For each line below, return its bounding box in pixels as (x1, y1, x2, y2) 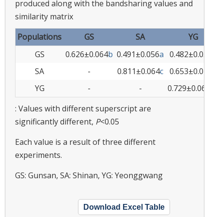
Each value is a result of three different (15, 136, 155, 147)
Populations (17, 31, 62, 42)
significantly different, (15, 116, 95, 127)
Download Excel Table (83, 202, 165, 211)
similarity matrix (15, 11, 73, 22)
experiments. (15, 149, 62, 160)
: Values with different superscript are (15, 103, 151, 114)
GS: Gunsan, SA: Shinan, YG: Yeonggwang (15, 170, 163, 181)
